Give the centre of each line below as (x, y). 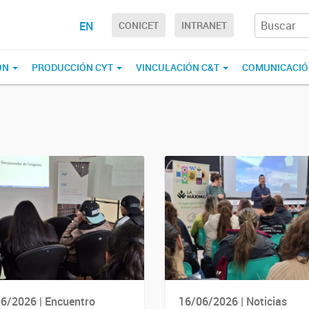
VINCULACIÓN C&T (179, 67)
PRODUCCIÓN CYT (73, 67)
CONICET (139, 26)
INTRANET (204, 26)
